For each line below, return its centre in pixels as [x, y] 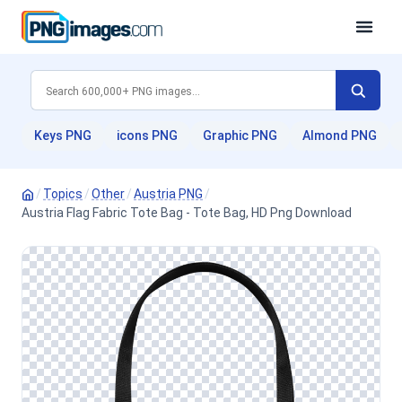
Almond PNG [340, 135]
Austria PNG [168, 194]
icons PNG [147, 135]
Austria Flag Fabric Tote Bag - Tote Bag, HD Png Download [187, 213]
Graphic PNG [240, 135]
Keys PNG [63, 135]
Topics [63, 194]
